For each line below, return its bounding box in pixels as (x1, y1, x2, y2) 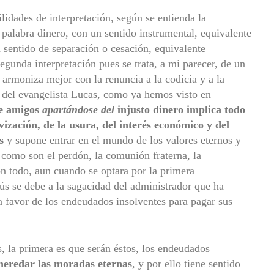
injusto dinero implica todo (117, 103, 245, 116)
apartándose (42, 103, 98, 116)
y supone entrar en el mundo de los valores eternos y (4, 133, 241, 146)
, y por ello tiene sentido (132, 257, 240, 270)
